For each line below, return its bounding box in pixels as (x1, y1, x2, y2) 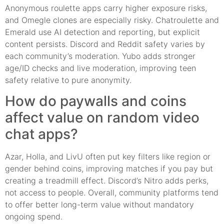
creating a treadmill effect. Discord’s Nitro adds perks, (5, 175, 208, 186)
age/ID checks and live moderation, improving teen (5, 62, 196, 73)
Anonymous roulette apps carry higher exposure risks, (5, 2, 207, 13)
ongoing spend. (5, 211, 62, 222)
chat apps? (5, 125, 78, 143)
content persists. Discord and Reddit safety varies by (5, 38, 205, 49)
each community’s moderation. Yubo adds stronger (5, 50, 195, 61)
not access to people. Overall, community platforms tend (5, 187, 218, 198)
